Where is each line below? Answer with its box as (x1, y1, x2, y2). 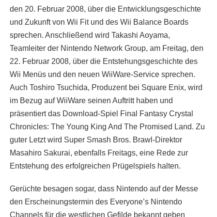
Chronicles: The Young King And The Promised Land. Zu (10, 123, 205, 131)
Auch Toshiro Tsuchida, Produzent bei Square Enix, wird (10, 83, 202, 92)
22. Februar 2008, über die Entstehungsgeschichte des (10, 57, 198, 66)
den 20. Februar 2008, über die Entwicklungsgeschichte (10, 5, 201, 14)
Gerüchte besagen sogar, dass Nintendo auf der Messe (10, 185, 198, 193)
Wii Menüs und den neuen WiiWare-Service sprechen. (10, 70, 195, 79)
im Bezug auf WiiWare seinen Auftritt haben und (10, 96, 173, 105)
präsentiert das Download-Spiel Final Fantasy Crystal (10, 109, 193, 118)
